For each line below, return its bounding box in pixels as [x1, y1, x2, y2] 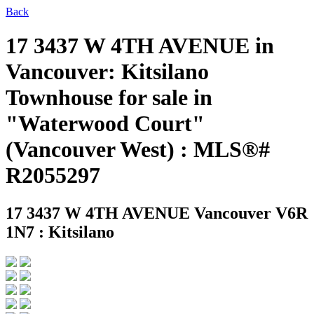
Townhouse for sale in [6, 85, 212, 111]
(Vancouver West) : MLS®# [6, 137, 270, 163]
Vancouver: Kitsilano [6, 59, 209, 85]
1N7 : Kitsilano [6, 222, 114, 241]
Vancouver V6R [194, 203, 308, 222]
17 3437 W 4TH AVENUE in [6, 33, 274, 59]
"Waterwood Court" [6, 111, 205, 137]
